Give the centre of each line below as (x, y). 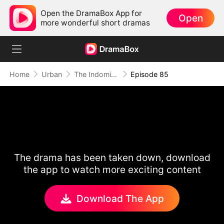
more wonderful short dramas (95, 22)
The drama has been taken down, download (112, 158)
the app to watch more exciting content (112, 170)
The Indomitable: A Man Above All (114, 74)
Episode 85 (150, 74)
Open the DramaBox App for (91, 13)
